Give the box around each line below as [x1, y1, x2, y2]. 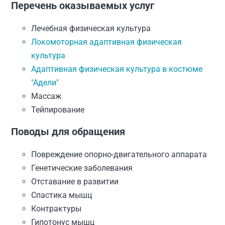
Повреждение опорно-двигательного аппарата [31, 150, 207, 159]
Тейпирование [31, 105, 85, 115]
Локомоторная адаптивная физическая [31, 37, 182, 47]
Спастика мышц [31, 190, 92, 200]
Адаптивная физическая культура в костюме [31, 64, 203, 74]
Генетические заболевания [31, 163, 133, 173]
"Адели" [31, 78, 59, 87]
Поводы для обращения [11, 126, 126, 138]
